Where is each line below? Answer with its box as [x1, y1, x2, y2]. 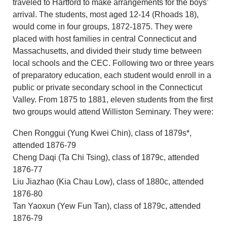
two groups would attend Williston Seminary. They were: [13, 107, 213, 117]
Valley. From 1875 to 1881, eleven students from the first [13, 95, 213, 104]
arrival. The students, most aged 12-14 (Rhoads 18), [13, 10, 199, 19]
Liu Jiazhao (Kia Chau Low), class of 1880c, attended [13, 177, 204, 186]
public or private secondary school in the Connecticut [13, 83, 202, 92]
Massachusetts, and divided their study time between [13, 47, 202, 56]
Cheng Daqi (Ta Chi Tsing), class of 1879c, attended [13, 153, 199, 162]
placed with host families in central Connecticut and [13, 34, 197, 44]
